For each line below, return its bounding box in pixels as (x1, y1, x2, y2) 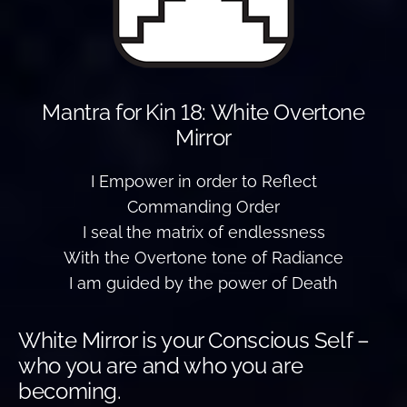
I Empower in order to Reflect (90, 171, 317, 191)
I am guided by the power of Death (69, 273, 338, 293)
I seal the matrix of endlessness (82, 222, 325, 242)
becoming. (18, 377, 122, 404)
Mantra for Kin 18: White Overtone (42, 98, 365, 125)
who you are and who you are (18, 352, 303, 379)
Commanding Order (127, 196, 280, 216)
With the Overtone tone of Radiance (64, 247, 343, 267)
